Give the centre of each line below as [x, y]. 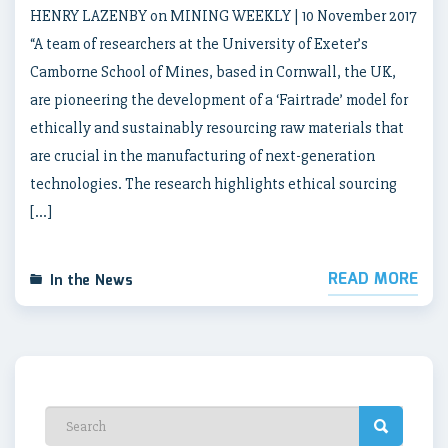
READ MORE [373, 280]
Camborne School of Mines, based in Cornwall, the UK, [213, 72]
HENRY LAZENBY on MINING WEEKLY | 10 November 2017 [223, 16]
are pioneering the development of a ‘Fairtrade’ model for [219, 100]
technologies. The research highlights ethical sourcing [213, 184]
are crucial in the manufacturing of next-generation [202, 156]
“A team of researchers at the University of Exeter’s [199, 44]
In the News [91, 281]
